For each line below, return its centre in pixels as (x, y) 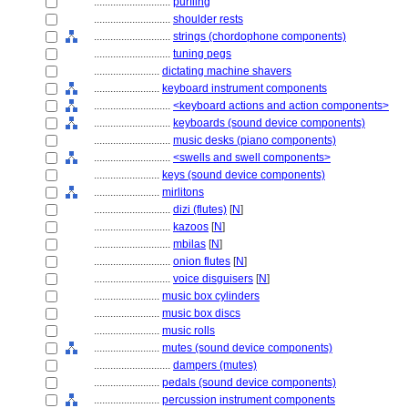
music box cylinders (211, 296)
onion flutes (202, 261)
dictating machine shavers (227, 71)
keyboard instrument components (245, 88)
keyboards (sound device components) (269, 123)
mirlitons (183, 192)
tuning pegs (202, 54)
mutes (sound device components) (247, 348)
